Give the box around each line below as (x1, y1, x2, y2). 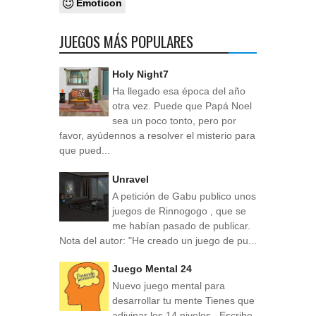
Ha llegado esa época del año (112, 85, 245, 97)
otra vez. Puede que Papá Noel (112, 100, 252, 112)
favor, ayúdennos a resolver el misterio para (59, 130, 255, 142)
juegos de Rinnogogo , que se (112, 205, 246, 217)
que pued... (59, 145, 110, 157)
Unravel (112, 173, 149, 185)
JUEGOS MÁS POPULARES (59, 30, 193, 52)
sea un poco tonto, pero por (112, 115, 236, 127)
